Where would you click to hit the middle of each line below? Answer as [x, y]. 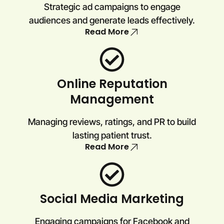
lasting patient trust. [112, 135]
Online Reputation [112, 84]
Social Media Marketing [112, 199]
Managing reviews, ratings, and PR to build [112, 122]
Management [112, 99]
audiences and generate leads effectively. [112, 20]
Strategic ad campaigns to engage [112, 7]
